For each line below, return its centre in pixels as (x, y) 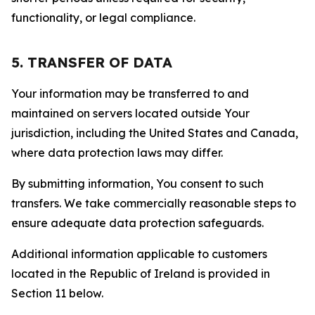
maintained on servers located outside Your (130, 113)
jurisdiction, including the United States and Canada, (155, 133)
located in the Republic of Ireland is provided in (141, 274)
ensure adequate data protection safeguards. (137, 223)
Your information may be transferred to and (130, 94)
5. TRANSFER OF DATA (92, 62)
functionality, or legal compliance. (103, 18)
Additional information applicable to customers (139, 254)
